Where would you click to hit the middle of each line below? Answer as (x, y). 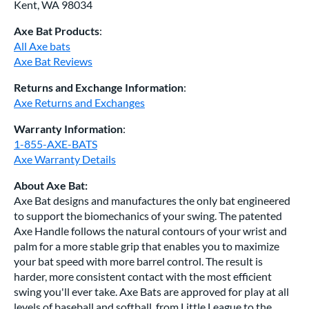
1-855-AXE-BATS (56, 144)
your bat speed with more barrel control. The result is (138, 261)
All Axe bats (42, 46)
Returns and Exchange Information (99, 87)
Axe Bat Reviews (53, 61)
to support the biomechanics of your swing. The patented (148, 216)
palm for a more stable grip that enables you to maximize (147, 246)
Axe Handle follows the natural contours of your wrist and (150, 231)
